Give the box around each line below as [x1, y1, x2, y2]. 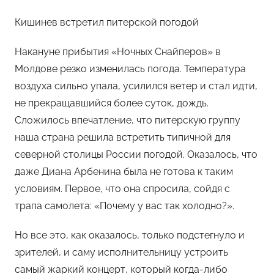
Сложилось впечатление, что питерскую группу [15, 114, 240, 126]
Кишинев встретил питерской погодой [15, 16, 199, 28]
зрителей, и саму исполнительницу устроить [15, 246, 228, 258]
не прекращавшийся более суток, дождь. [15, 97, 209, 109]
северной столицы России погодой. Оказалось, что [15, 148, 257, 160]
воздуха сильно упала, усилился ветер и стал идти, [15, 80, 257, 92]
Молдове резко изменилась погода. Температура [15, 62, 246, 75]
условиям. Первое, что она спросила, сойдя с [15, 182, 230, 194]
